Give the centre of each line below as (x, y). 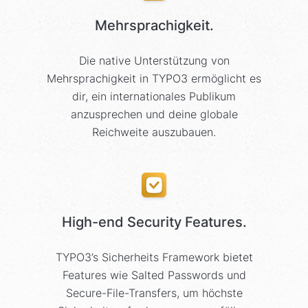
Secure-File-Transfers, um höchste (154, 293)
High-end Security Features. (154, 222)
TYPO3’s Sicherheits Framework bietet (154, 257)
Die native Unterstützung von (154, 61)
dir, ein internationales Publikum (154, 97)
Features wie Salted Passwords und (154, 275)
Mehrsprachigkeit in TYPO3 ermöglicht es (154, 79)
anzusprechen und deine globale (154, 114)
